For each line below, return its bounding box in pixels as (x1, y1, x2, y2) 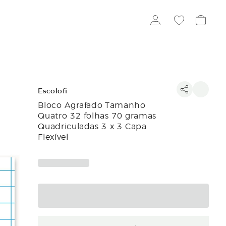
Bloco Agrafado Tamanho (38, 99, 146, 110)
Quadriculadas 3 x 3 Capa (38, 120, 147, 131)
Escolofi (38, 87, 68, 95)
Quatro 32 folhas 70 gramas (38, 109, 157, 121)
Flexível (38, 131, 69, 142)
